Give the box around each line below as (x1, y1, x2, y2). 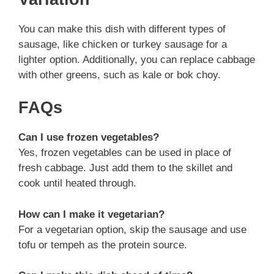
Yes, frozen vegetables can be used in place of (18, 147, 231, 159)
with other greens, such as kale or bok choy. (18, 68, 221, 81)
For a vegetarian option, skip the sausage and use (18, 223, 246, 235)
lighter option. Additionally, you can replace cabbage (18, 53, 255, 65)
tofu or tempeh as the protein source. (18, 239, 187, 251)
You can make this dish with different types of (18, 23, 226, 35)
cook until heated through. (18, 177, 136, 190)
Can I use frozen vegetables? (18, 131, 159, 144)
